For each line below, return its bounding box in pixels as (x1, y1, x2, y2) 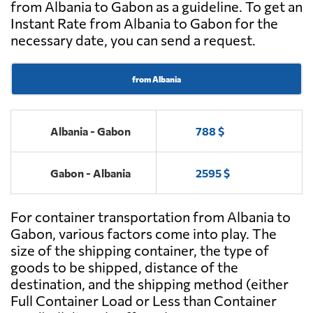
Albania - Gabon (50, 124, 131, 138)
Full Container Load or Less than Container (10, 292, 277, 310)
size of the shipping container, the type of (10, 242, 269, 259)
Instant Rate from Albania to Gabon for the (10, 15, 278, 32)
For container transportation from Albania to (10, 208, 291, 226)
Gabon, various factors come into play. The (10, 225, 277, 242)
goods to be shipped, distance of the (10, 259, 238, 276)
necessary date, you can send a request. (10, 31, 256, 49)
